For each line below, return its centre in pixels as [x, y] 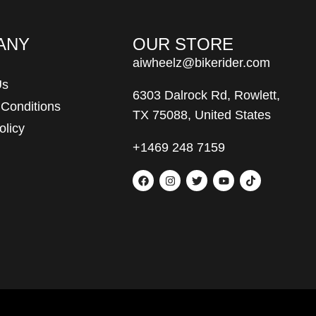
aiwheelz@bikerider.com [202, 63]
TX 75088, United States [202, 115]
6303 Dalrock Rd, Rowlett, [207, 95]
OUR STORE [183, 44]
